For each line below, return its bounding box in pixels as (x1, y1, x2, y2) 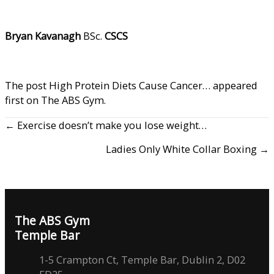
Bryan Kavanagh (5, 29, 81, 43)
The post (5, 78, 49, 92)
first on (5, 92, 41, 107)
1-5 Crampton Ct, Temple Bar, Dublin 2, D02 (39, 253, 245, 267)
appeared (210, 78, 257, 92)
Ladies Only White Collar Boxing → (106, 142, 269, 157)
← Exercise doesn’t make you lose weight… (5, 118, 207, 133)
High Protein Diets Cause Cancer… (49, 78, 210, 92)
